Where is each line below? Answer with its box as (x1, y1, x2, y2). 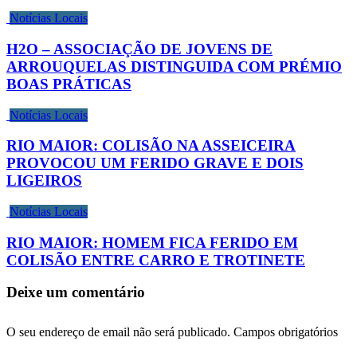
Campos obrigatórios (233, 325, 338, 339)
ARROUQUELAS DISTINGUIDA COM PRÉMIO (6, 57, 342, 75)
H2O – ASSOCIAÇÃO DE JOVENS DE (6, 40, 273, 57)
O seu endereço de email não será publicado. (6, 325, 230, 339)
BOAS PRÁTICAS (6, 75, 131, 92)
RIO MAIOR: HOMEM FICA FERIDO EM (6, 233, 298, 251)
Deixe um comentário (6, 284, 145, 301)
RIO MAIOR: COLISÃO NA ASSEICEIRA (6, 137, 296, 155)
